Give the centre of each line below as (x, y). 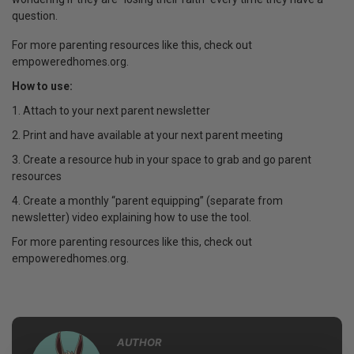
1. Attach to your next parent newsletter (111, 110)
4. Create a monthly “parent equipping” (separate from (147, 200)
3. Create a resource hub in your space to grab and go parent (162, 159)
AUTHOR (139, 342)
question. (35, 15)
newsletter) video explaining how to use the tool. (132, 217)
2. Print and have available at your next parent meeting (147, 135)
